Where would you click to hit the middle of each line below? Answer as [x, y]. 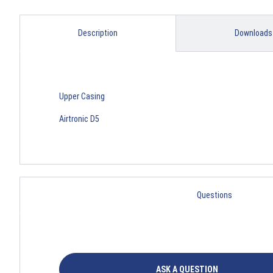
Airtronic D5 [79, 119]
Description [97, 33]
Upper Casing [82, 97]
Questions [215, 195]
